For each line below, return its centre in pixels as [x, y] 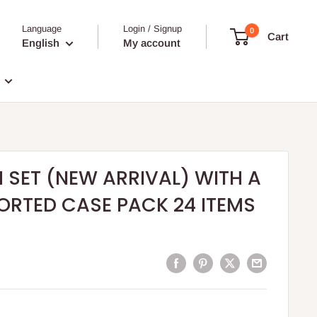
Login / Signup [152, 29]
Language [42, 29]
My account [152, 43]
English [41, 43]
